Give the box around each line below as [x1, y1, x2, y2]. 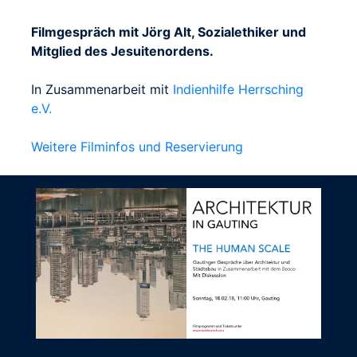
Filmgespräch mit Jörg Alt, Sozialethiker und [31, 23, 306, 40]
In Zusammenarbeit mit [31, 80, 173, 97]
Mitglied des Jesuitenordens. [31, 42, 214, 59]
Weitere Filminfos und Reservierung [31, 138, 243, 155]
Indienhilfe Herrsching [173, 80, 304, 97]
